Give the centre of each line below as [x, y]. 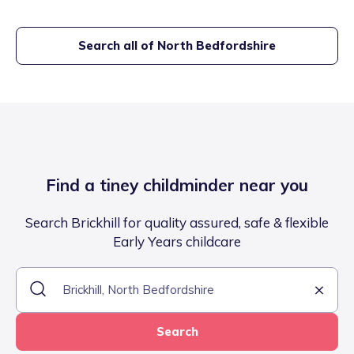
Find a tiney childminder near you [177, 185]
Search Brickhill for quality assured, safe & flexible [177, 223]
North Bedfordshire [217, 46]
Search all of [118, 46]
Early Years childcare [177, 242]
